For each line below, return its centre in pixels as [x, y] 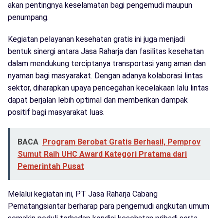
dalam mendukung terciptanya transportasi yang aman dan [107, 64]
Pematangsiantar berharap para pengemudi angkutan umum [109, 206]
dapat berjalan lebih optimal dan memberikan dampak [98, 100]
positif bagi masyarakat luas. [56, 112]
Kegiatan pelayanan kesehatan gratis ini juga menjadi [96, 39]
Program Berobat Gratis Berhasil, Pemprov [121, 142]
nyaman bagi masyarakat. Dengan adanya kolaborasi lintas [105, 76]
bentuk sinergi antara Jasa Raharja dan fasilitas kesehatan [106, 52]
